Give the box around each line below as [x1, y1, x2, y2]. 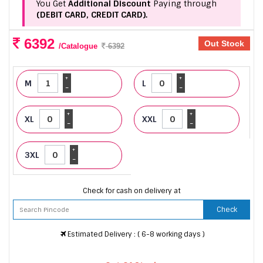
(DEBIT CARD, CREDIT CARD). [36, 9, 147, 21]
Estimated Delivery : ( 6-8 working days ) [65, 229, 205, 239]
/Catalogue [59, 42, 97, 51]
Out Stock [204, 39, 244, 49]
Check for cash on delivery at [82, 186, 181, 195]
